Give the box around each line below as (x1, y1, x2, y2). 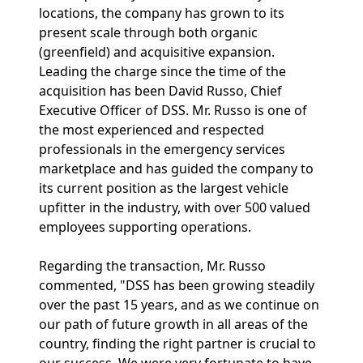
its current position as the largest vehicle (39, 179, 288, 197)
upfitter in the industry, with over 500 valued (39, 199, 310, 216)
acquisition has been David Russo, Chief (39, 82, 282, 100)
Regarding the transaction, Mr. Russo (39, 257, 266, 275)
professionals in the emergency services (39, 140, 285, 158)
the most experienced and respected (39, 121, 264, 139)
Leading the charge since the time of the (39, 62, 286, 80)
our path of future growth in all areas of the (39, 315, 308, 333)
